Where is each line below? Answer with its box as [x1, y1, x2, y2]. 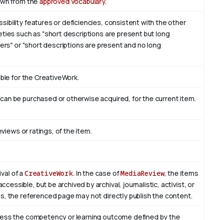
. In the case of [73, 168, 121, 178]
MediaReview [120, 168, 165, 178]
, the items [164, 168, 198, 178]
